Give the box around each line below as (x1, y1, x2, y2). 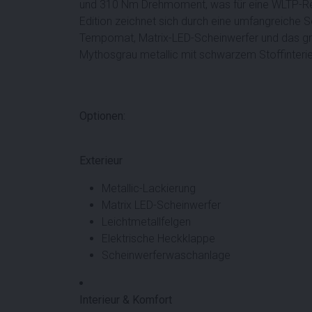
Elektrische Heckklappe (102, 231, 215, 245)
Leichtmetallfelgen (102, 214, 191, 228)
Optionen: (79, 109, 125, 123)
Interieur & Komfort (79, 292, 172, 306)
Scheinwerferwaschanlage (102, 248, 231, 262)
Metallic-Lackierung (102, 181, 196, 195)
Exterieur (79, 153, 123, 167)
